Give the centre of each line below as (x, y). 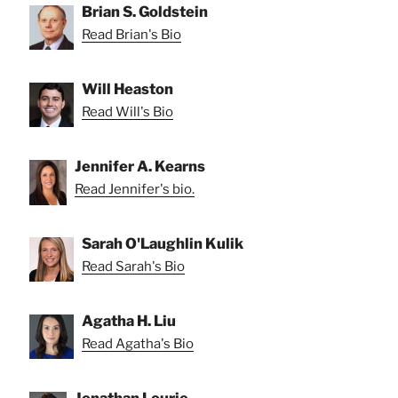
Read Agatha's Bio (138, 344)
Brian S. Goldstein (145, 12)
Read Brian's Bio (131, 35)
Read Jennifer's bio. (135, 190)
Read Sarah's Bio (133, 267)
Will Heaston (127, 89)
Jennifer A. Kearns (140, 167)
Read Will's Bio (127, 112)
